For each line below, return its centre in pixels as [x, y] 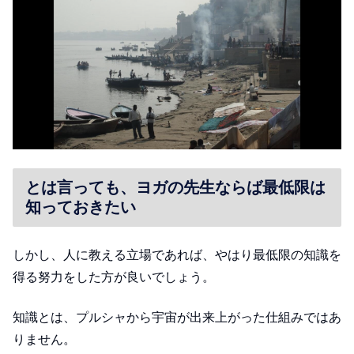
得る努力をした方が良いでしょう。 [114, 277]
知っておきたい [81, 207]
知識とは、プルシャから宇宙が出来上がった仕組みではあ [177, 317]
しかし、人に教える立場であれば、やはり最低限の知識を [177, 255]
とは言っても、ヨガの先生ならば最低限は [175, 187]
